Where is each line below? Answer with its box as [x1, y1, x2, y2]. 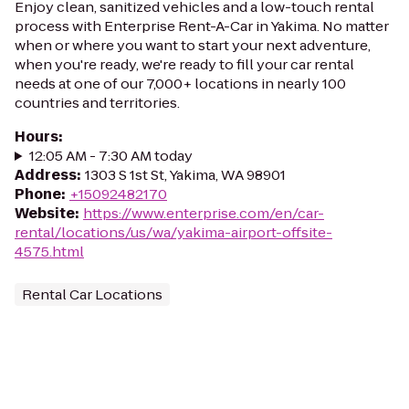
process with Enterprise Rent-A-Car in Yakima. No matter [15, 16, 389, 36]
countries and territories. [15, 93, 180, 112]
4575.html [15, 242, 84, 261]
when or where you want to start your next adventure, [15, 36, 371, 55]
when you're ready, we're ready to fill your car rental [15, 55, 354, 74]
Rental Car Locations [22, 285, 163, 304]
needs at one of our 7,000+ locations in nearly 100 [15, 74, 346, 93]
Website [15, 204, 75, 223]
